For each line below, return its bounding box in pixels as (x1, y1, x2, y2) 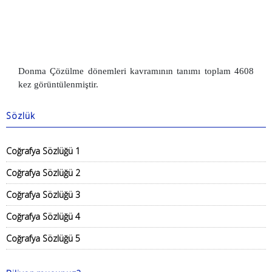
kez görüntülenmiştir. (18, 80, 98, 89)
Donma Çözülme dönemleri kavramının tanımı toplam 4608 (18, 66, 254, 76)
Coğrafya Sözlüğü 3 (6, 189, 80, 200)
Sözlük (6, 110, 35, 121)
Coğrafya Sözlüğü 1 (6, 145, 80, 157)
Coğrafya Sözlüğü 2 (6, 167, 80, 178)
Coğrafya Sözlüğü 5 (6, 233, 80, 244)
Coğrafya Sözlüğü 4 (6, 211, 80, 222)
